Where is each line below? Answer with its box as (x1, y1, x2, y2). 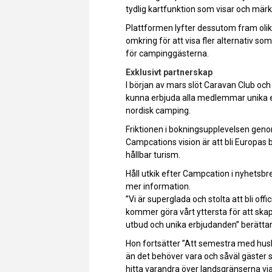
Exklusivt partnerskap (126, 67, 212, 77)
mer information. (126, 181, 191, 191)
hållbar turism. (126, 149, 180, 160)
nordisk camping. (126, 105, 191, 115)
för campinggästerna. (126, 48, 209, 58)
